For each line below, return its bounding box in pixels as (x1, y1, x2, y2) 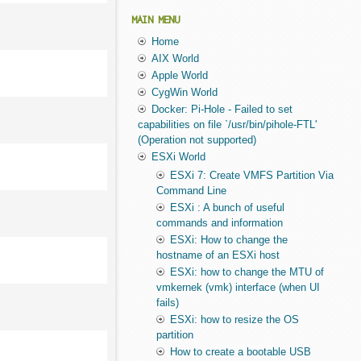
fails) (156, 297, 179, 309)
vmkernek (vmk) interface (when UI (156, 281, 320, 294)
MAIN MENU (131, 14, 180, 27)
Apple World (151, 69, 208, 82)
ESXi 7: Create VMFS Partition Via (169, 169, 334, 182)
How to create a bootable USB (169, 346, 311, 359)
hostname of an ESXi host (156, 249, 280, 262)
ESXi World (151, 151, 205, 164)
